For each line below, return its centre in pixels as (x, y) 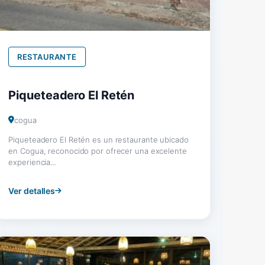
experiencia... (32, 162)
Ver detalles (32, 190)
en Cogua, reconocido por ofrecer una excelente (98, 151)
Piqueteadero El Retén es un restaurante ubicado (98, 139)
